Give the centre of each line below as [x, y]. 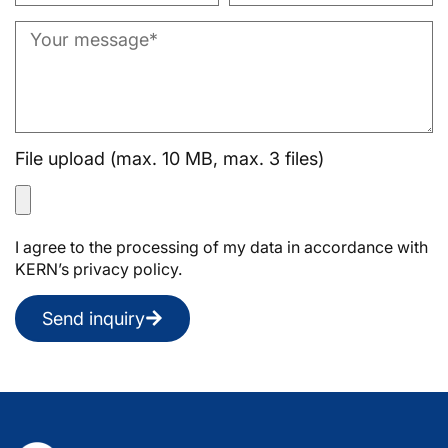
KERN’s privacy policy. [98, 268]
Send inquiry [93, 318]
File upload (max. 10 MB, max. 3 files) [169, 158]
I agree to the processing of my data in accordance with [221, 246]
